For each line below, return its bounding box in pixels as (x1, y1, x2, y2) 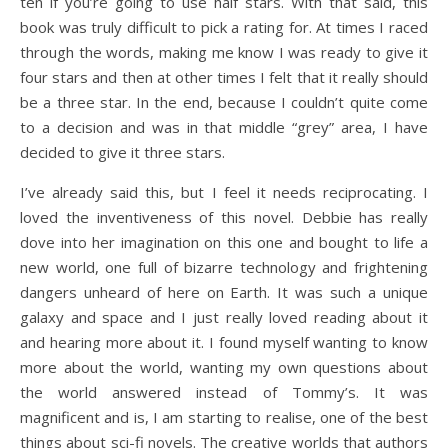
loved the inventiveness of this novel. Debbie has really (20, 207, 428, 227)
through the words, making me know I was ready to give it (20, 42, 428, 62)
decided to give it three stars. (20, 142, 225, 162)
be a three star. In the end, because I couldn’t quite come (20, 92, 428, 112)
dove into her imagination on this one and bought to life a (20, 232, 428, 252)
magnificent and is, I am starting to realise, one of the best (20, 407, 428, 427)
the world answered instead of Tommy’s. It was (20, 382, 428, 402)
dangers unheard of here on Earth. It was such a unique (20, 282, 428, 302)
